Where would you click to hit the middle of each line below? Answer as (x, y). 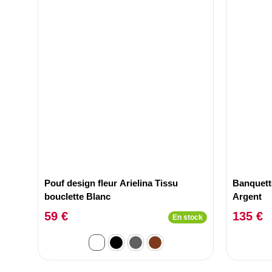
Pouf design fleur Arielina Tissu (111, 183)
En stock (188, 217)
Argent (247, 196)
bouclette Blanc (77, 196)
